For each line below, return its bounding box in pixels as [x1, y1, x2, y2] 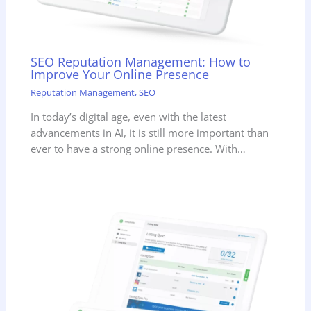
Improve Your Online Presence [31, 66, 210, 83]
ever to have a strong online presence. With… [31, 142, 246, 156]
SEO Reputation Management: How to [31, 53, 251, 71]
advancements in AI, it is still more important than [31, 126, 269, 140]
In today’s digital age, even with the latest [31, 110, 227, 124]
